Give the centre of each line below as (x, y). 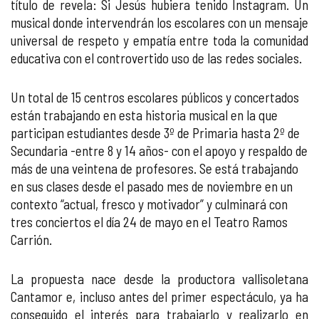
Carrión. (31, 240)
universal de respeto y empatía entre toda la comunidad (159, 40)
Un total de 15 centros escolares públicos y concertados (155, 97)
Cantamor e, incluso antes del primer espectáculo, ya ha (159, 297)
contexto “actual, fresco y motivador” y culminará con (149, 204)
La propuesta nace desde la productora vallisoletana (159, 279)
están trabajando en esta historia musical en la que (144, 115)
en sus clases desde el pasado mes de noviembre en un (152, 186)
